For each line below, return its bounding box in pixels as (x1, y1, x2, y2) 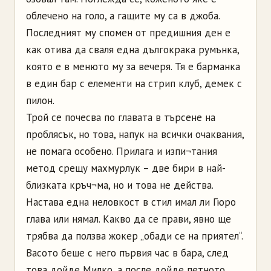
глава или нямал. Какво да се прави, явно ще (26, 212, 231, 226)
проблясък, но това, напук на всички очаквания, (26, 127, 244, 141)
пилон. (26, 93, 54, 107)
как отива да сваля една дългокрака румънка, (26, 42, 239, 56)
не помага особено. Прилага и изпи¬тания (26, 144, 217, 158)
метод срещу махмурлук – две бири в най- (26, 161, 226, 175)
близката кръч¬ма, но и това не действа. (26, 178, 213, 192)
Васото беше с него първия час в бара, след (26, 246, 229, 260)
